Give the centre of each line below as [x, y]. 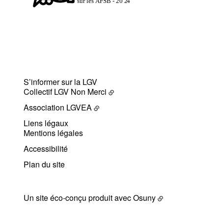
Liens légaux [46, 123]
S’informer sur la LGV [60, 82]
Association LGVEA [58, 107]
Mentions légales [53, 133]
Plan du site [44, 164]
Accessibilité [46, 149]
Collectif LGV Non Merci [65, 92]
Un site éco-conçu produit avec [78, 198]
